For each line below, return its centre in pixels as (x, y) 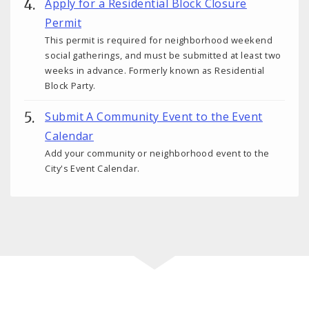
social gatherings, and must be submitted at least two (163, 55)
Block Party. (70, 85)
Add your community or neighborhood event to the (157, 153)
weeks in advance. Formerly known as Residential (155, 70)
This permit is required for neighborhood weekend (159, 40)
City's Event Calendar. (92, 169)
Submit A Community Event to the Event (154, 117)
